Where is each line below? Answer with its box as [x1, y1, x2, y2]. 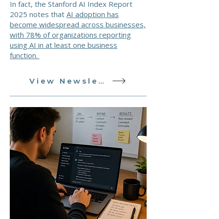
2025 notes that [10, 9, 66, 19]
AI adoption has [66, 9, 119, 19]
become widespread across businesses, [10, 20, 146, 29]
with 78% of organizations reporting [10, 30, 131, 40]
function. [10, 50, 40, 60]
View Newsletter [98, 76, 104, 86]
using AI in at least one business [10, 40, 117, 50]
